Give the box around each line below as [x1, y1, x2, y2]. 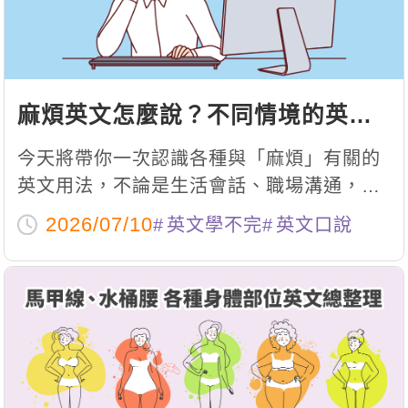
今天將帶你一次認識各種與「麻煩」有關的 [16, 148, 381, 168]
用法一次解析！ [16, 136, 183, 161]
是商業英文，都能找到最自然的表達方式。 [16, 202, 381, 223]
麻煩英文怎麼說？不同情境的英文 [16, 103, 372, 128]
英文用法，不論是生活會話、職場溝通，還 [16, 175, 381, 196]
